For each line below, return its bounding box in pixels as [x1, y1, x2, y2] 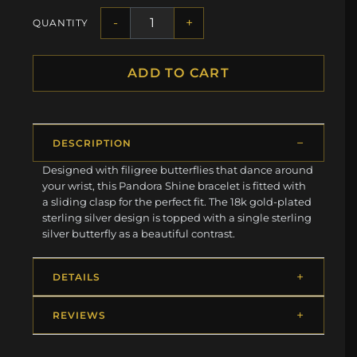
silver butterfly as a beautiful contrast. [42, 226, 236, 240]
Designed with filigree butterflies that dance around [42, 163, 314, 176]
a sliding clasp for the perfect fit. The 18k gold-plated [42, 194, 312, 208]
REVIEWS [53, 308, 106, 321]
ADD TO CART [127, 65, 230, 80]
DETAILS [53, 270, 100, 283]
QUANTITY [33, 17, 89, 29]
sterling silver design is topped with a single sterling [42, 210, 312, 224]
